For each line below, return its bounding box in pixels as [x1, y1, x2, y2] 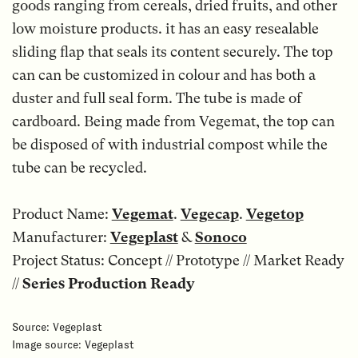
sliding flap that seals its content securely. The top [11, 42, 333, 60]
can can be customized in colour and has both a [11, 66, 316, 83]
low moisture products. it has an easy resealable [11, 19, 319, 37]
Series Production [22, 274, 147, 292]
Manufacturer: [11, 228, 110, 245]
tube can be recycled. [11, 158, 147, 176]
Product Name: [11, 205, 109, 222]
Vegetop [245, 205, 304, 222]
